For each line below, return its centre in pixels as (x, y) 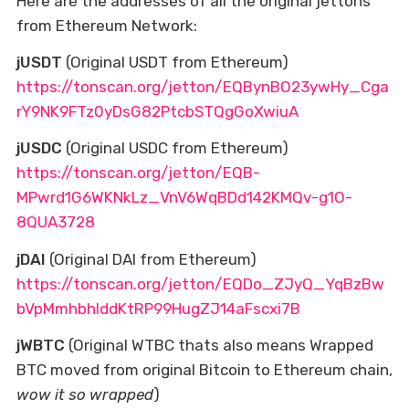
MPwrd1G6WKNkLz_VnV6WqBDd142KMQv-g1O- (184, 198)
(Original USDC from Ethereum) (177, 148)
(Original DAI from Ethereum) (152, 259)
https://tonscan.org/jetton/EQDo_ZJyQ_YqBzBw (200, 283)
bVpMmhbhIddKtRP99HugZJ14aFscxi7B (158, 308)
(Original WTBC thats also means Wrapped (220, 346)
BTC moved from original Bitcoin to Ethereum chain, (204, 370)
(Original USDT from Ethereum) (177, 62)
